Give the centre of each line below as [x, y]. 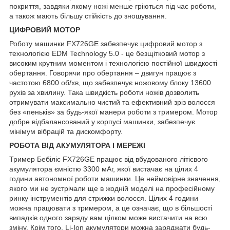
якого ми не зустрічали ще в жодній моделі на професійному [112, 188]
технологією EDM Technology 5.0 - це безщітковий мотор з [107, 53]
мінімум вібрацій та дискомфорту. [66, 131]
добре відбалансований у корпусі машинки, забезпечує [102, 121]
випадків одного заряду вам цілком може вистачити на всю [108, 217]
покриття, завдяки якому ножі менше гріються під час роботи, [113, 6]
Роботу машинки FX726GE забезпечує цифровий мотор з [106, 43]
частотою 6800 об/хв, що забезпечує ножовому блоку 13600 [110, 82]
